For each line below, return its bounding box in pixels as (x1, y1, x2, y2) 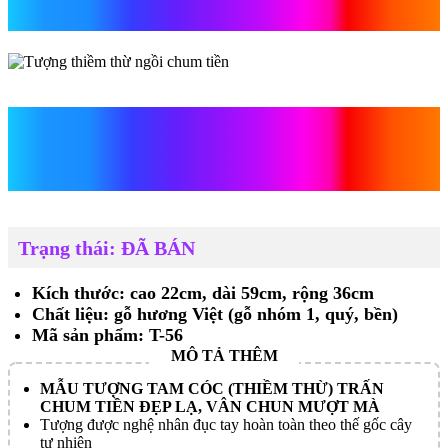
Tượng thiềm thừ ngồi (54, 107, 394, 148)
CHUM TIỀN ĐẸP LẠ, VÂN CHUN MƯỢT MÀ (40, 397, 380, 415)
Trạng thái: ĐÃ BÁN (18, 236, 195, 259)
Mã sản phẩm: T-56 (32, 324, 183, 345)
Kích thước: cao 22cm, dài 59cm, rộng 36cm (32, 282, 374, 303)
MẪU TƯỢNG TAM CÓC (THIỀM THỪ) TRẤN (40, 379, 384, 397)
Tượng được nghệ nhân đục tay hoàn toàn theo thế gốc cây (40, 415, 412, 433)
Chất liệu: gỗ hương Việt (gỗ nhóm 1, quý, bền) (32, 303, 398, 324)
